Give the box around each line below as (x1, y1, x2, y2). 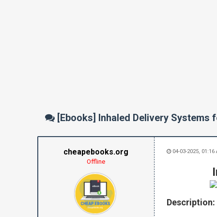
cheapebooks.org (63, 147, 128, 156)
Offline (87, 158, 105, 165)
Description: (166, 197, 215, 207)
